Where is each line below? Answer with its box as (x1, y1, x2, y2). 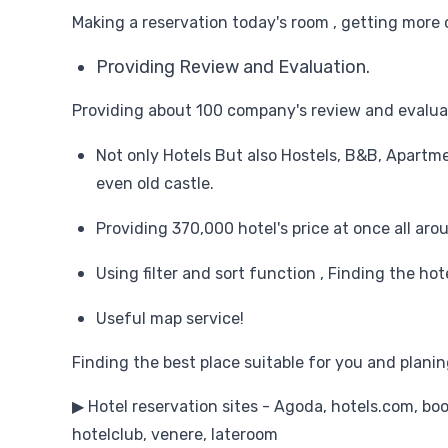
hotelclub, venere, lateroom (72, 425, 278, 444)
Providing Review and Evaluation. (96, 56, 370, 78)
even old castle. (96, 174, 214, 193)
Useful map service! (96, 309, 244, 328)
